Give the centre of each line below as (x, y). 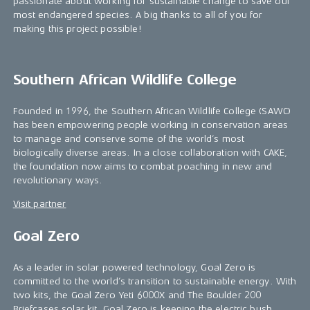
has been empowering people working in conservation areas (151, 125)
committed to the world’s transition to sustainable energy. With (155, 281)
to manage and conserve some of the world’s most (129, 139)
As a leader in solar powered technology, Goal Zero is (134, 267)
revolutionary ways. (58, 180)
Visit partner (39, 204)
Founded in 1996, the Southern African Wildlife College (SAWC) (152, 111)
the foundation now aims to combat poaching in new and (143, 166)
